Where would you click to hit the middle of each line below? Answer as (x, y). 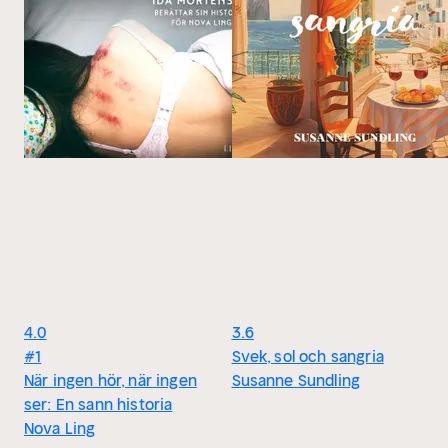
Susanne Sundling (296, 380)
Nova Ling (60, 428)
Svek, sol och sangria (307, 356)
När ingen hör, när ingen (110, 380)
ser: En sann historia (98, 404)
